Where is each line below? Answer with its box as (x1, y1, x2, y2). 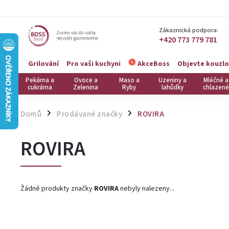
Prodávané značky (57, 108, 122, 120)
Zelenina (73, 83, 98, 92)
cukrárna (27, 83, 52, 92)
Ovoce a (74, 76, 98, 85)
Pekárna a (25, 76, 54, 85)
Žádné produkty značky (20, 184, 94, 194)
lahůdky (162, 83, 184, 92)
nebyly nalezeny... (119, 184, 174, 194)
